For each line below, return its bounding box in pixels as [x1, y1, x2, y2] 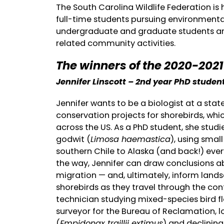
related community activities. [55, 37, 175, 49]
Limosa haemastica [90, 133, 170, 145]
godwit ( [55, 133, 90, 145]
